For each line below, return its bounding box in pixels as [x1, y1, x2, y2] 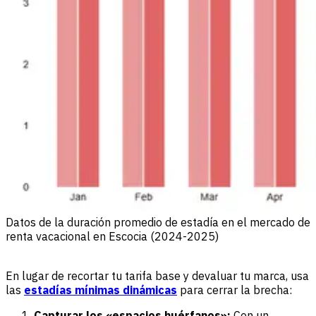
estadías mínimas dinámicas [24, 283, 177, 298]
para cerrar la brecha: [177, 283, 292, 298]
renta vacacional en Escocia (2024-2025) [6, 229, 219, 244]
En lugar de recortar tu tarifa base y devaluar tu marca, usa [6, 269, 309, 284]
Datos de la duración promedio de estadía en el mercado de [6, 215, 310, 230]
